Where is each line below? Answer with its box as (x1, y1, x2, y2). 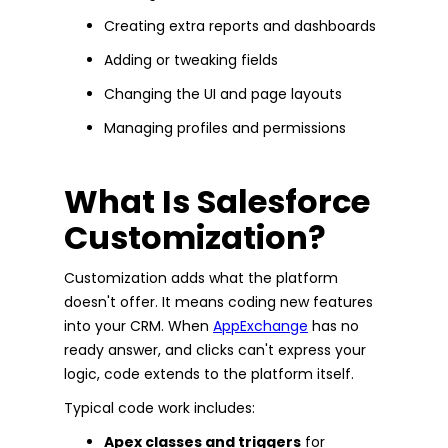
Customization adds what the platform (64, 267, 338, 288)
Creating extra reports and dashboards (104, 15, 376, 36)
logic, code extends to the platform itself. (64, 363, 354, 384)
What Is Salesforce (64, 178, 370, 224)
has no (308, 315, 359, 336)
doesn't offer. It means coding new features (64, 291, 373, 312)
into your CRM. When (64, 315, 213, 336)
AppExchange (213, 315, 308, 336)
